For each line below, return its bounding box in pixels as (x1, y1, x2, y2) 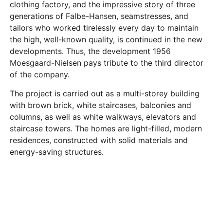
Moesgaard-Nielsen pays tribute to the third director (10, 58, 203, 68)
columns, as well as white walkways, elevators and (10, 111, 196, 122)
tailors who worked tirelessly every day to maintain (10, 23, 199, 33)
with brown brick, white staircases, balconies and (10, 100, 191, 110)
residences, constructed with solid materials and (10, 135, 188, 145)
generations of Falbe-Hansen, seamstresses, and (10, 11, 188, 21)
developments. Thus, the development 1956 (10, 46, 171, 56)
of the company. (10, 70, 70, 80)
